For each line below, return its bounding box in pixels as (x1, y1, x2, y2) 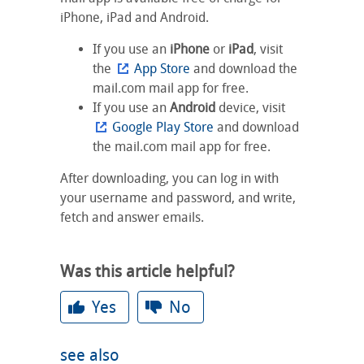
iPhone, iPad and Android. (60, 10, 209, 25)
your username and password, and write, (60, 190, 296, 206)
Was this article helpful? (60, 262, 235, 281)
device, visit (215, 100, 285, 115)
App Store (134, 61, 190, 76)
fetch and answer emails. (60, 210, 204, 225)
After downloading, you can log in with (60, 171, 279, 186)
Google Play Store (112, 119, 214, 135)
